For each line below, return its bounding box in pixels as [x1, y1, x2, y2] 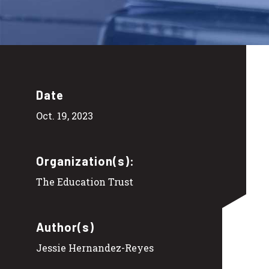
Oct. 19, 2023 [36, 109, 93, 122]
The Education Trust [36, 175, 133, 188]
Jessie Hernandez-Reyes [36, 241, 154, 254]
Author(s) [36, 219, 94, 234]
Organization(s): [36, 153, 134, 168]
